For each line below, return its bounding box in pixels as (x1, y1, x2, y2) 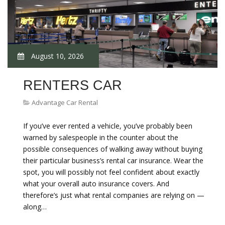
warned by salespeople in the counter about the (23, 133, 178, 142)
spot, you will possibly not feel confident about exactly (23, 167, 199, 177)
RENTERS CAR (23, 78, 122, 93)
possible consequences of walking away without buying (23, 144, 202, 154)
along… (23, 202, 47, 211)
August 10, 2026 (29, 51, 84, 61)
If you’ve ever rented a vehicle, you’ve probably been (23, 121, 192, 131)
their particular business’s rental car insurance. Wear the (23, 156, 203, 165)
